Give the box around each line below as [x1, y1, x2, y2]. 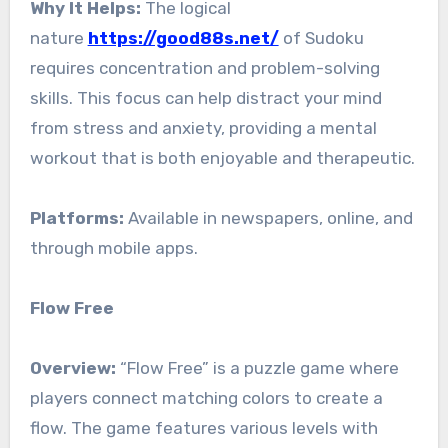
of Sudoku [278, 28, 364, 49]
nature [29, 28, 88, 49]
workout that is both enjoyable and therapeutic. [29, 148, 415, 169]
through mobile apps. [29, 238, 198, 259]
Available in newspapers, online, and [123, 208, 413, 229]
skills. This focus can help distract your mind [29, 88, 382, 109]
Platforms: [29, 208, 124, 229]
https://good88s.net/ [87, 28, 279, 49]
